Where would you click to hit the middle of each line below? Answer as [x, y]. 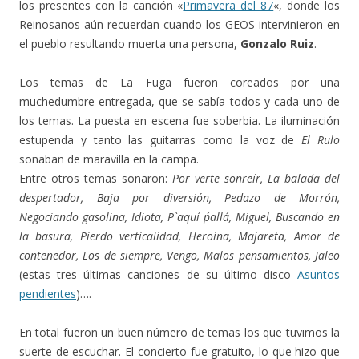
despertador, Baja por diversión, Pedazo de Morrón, [179, 198]
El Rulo [321, 140]
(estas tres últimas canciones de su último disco [158, 275]
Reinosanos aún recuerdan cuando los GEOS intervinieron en [179, 25]
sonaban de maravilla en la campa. [109, 159]
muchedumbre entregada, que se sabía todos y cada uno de [179, 102]
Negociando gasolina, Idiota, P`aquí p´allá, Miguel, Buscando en [179, 217]
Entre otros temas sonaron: [96, 179]
